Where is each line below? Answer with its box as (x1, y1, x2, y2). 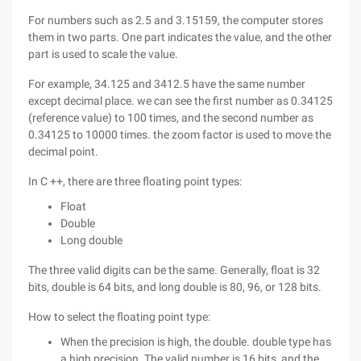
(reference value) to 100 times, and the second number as (28, 111, 313, 124)
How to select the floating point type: (28, 310, 210, 323)
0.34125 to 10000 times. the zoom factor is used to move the (28, 128, 331, 141)
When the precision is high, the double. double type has (60, 335, 331, 348)
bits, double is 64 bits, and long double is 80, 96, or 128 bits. (28, 280, 322, 293)
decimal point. (28, 145, 98, 158)
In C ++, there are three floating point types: (28, 175, 242, 188)
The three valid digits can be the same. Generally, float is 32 (28, 263, 320, 276)
